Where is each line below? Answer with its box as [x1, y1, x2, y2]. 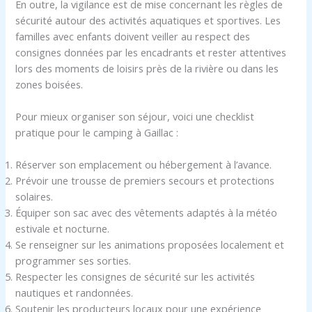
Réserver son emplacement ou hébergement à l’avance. [15, 157, 272, 172]
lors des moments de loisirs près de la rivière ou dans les [15, 61, 279, 75]
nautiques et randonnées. [15, 286, 134, 300]
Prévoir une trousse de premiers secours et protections [15, 173, 275, 188]
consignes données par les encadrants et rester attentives [15, 45, 287, 59]
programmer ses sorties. [15, 253, 132, 268]
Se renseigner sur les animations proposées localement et [15, 237, 285, 252]
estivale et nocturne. [15, 221, 110, 236]
